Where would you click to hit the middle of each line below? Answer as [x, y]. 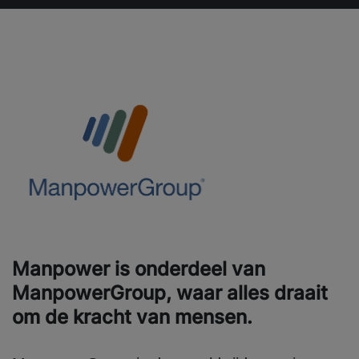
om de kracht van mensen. [132, 317]
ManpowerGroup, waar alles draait [170, 293]
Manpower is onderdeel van [139, 269]
